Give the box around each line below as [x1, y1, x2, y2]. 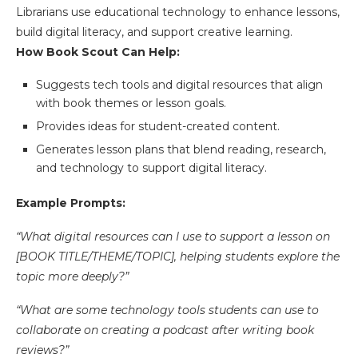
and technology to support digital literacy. [36, 161, 267, 176]
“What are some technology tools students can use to [16, 303, 319, 318]
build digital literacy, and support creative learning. [16, 25, 296, 40]
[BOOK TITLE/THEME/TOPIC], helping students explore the [16, 249, 340, 265]
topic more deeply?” [16, 269, 129, 284]
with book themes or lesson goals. [36, 96, 226, 111]
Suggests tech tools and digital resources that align [36, 78, 323, 93]
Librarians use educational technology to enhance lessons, [16, 5, 340, 20]
